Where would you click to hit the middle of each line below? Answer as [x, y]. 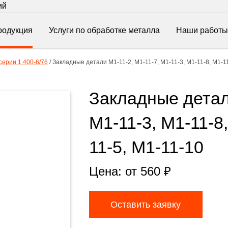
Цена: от [115, 171]
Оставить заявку [146, 205]
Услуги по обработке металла [104, 30]
